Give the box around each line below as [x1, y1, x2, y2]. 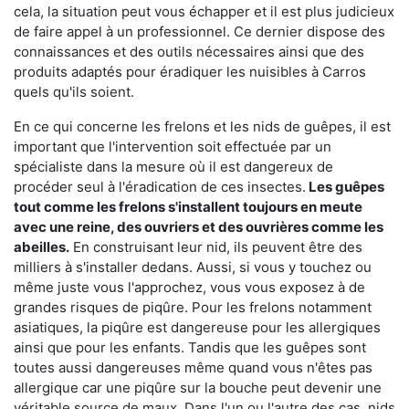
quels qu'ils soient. [14, 82, 134, 100]
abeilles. [14, 237, 69, 256]
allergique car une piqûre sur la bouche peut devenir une [14, 378, 382, 396]
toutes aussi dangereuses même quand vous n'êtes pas [14, 358, 372, 376]
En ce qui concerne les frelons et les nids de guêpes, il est [14, 117, 391, 135]
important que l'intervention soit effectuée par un [14, 137, 331, 155]
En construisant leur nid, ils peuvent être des [69, 237, 362, 256]
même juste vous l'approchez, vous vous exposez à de [14, 278, 365, 296]
